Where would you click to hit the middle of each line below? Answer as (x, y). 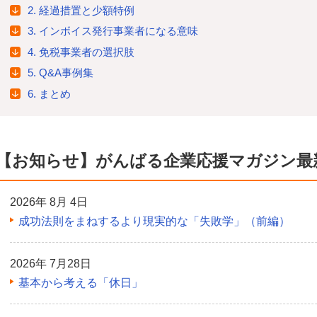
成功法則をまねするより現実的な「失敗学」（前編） (154, 221)
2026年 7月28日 (51, 263)
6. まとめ (49, 93)
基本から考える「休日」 (81, 282)
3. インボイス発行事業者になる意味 (113, 31)
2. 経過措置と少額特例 (81, 10)
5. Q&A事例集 (60, 73)
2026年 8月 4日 (49, 202)
